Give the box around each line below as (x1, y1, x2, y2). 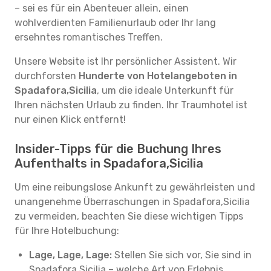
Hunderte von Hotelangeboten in (79, 70, 237, 82)
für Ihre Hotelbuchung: (15, 225, 119, 237)
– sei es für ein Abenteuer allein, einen (15, 2, 189, 14)
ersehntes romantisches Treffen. (15, 31, 163, 43)
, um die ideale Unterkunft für (97, 85, 233, 96)
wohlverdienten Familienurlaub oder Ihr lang (15, 17, 216, 28)
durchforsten (15, 70, 79, 82)
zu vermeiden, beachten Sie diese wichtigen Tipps (15, 211, 243, 222)
